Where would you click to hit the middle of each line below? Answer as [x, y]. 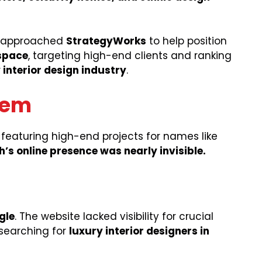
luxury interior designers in [139, 231]
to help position [187, 41]
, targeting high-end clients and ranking [130, 56]
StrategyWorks [106, 41]
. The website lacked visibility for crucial [114, 217]
